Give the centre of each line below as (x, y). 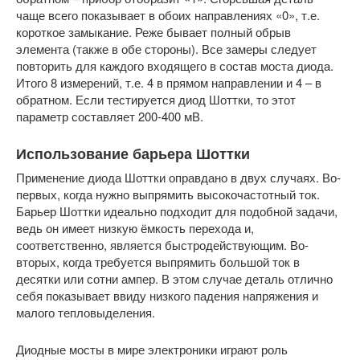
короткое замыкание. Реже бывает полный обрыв (153, 32)
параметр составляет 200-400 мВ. (110, 116)
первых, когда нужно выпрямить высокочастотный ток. (168, 194)
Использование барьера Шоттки (133, 153)
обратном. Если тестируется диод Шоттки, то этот (156, 99)
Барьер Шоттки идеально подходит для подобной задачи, (177, 211)
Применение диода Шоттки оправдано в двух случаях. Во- (178, 177)
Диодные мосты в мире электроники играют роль (152, 349)
